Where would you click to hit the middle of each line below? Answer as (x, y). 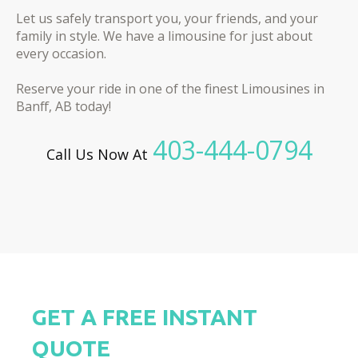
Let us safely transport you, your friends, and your (167, 19)
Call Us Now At (97, 155)
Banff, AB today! (64, 107)
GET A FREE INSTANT (145, 316)
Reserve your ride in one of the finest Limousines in (170, 89)
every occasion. (61, 54)
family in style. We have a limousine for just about (164, 36)
